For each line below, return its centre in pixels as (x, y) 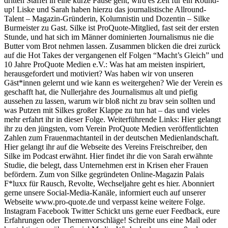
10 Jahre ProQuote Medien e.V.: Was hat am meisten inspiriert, (105, 65)
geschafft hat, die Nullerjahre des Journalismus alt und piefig (101, 92)
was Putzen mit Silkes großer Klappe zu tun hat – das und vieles (107, 110)
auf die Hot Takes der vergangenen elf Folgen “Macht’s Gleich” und (114, 55)
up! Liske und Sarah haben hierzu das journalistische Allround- (105, 10)
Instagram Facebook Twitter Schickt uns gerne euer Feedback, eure (112, 211)
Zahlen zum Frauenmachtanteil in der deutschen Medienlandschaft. (111, 138)
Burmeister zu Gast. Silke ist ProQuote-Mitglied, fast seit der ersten (111, 28)
